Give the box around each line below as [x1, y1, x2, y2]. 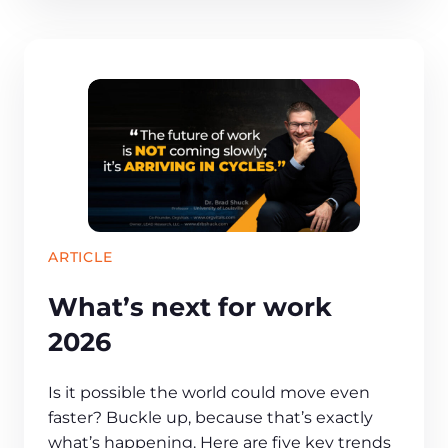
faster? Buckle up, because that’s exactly [48, 408, 373, 428]
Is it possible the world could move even [48, 383, 370, 403]
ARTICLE [48, 247, 113, 266]
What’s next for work [48, 291, 332, 323]
